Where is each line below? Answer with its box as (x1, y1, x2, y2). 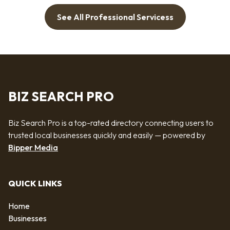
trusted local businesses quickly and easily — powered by (8, 129, 205, 140)
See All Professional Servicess (56, 12, 174, 23)
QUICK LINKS (8, 178, 62, 189)
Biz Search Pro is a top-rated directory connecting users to (8, 117, 214, 128)
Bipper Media (8, 142, 58, 152)
